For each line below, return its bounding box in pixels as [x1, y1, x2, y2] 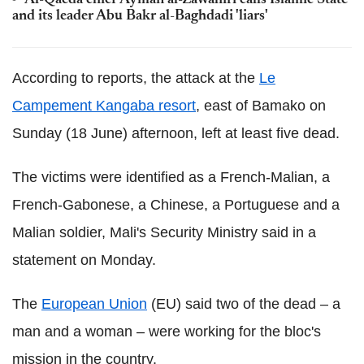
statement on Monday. [12, 252, 156, 268]
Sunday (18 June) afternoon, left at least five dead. [12, 125, 340, 141]
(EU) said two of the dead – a [147, 296, 340, 312]
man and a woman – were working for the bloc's [12, 323, 321, 340]
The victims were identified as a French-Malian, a [12, 169, 330, 185]
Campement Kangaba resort [12, 97, 196, 114]
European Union [41, 296, 147, 312]
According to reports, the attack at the [12, 70, 259, 86]
